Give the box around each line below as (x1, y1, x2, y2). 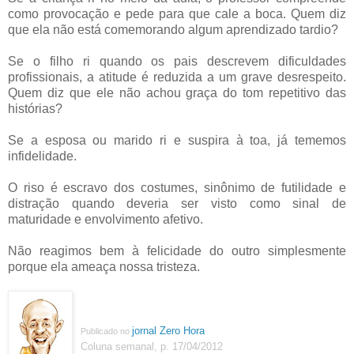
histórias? (8, 101, 62, 115)
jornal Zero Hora (132, 324, 205, 337)
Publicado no (81, 326, 132, 336)
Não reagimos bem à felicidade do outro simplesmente (8, 243, 346, 258)
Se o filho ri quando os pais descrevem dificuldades (8, 54, 346, 68)
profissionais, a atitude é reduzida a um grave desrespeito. (8, 70, 346, 84)
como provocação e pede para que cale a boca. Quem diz (8, 6, 346, 21)
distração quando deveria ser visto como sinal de (8, 196, 346, 210)
